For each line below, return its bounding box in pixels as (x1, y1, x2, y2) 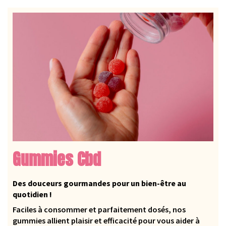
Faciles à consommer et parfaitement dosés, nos (13, 204, 186, 215)
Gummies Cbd (13, 147, 101, 172)
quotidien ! (13, 189, 52, 200)
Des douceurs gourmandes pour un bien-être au (13, 178, 186, 189)
